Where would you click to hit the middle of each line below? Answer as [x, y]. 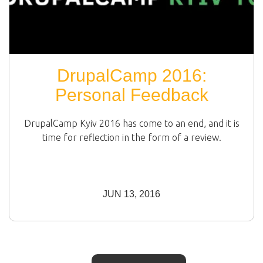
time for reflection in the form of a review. [131, 138]
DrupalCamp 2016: [131, 76]
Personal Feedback [131, 95]
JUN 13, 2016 [131, 194]
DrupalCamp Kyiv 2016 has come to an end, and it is [131, 124]
